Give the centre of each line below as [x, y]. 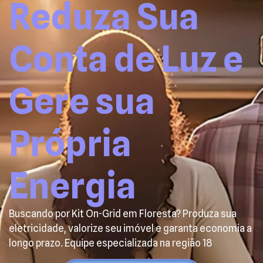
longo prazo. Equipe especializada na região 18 [110, 243]
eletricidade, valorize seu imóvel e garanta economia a [130, 228]
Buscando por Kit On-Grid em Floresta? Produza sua [123, 214]
